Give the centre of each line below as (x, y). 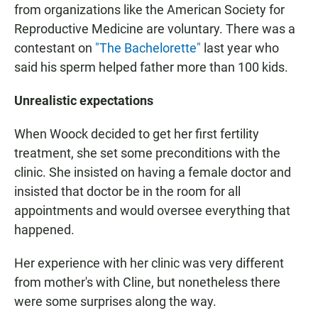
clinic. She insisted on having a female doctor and (153, 172)
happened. (44, 230)
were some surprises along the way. (115, 302)
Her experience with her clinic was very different (149, 263)
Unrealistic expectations (84, 101)
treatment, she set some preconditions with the (147, 153)
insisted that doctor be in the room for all (127, 192)
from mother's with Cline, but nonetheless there (147, 283)
